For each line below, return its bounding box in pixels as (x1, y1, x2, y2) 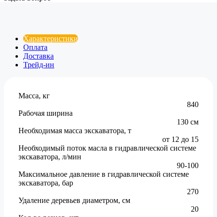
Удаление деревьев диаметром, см (18, 196, 130, 204)
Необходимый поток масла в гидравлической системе (18, 143, 196, 152)
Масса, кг (18, 91, 50, 100)
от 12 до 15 (162, 135, 199, 143)
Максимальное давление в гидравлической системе (18, 170, 189, 178)
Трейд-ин (23, 60, 54, 69)
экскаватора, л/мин (18, 152, 81, 161)
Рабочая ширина (18, 108, 73, 117)
